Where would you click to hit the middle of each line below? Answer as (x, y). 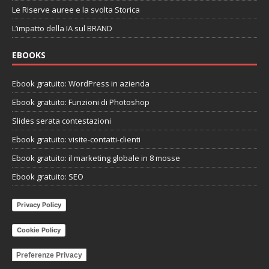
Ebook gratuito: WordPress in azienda (81, 84)
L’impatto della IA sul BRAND (62, 29)
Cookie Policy (39, 230)
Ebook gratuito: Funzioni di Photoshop (81, 102)
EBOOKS (29, 55)
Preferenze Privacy (49, 255)
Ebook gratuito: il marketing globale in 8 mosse (96, 158)
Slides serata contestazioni (62, 121)
